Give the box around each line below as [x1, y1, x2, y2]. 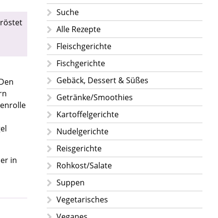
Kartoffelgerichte [56, 109, 119, 120]
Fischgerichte [56, 58, 105, 69]
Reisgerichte [56, 143, 102, 154]
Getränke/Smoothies [56, 92, 133, 103]
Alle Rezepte [56, 24, 101, 35]
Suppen [56, 177, 85, 188]
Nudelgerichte [56, 126, 109, 137]
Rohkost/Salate [56, 160, 112, 171]
